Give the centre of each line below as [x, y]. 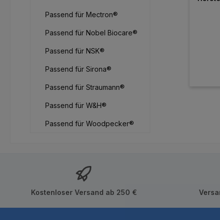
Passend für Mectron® [82, 15]
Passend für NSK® [75, 51]
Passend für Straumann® [85, 87]
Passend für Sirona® [78, 69]
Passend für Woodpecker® [90, 124]
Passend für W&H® [76, 106]
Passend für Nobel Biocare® [91, 33]
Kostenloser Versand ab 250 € [84, 192]
